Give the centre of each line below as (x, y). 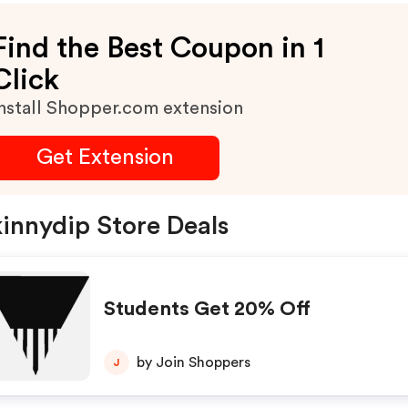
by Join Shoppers (193, 362)
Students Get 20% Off (207, 309)
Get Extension (105, 158)
